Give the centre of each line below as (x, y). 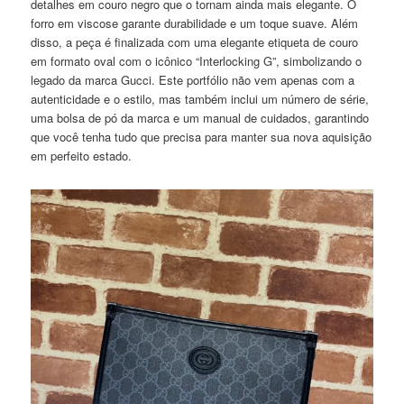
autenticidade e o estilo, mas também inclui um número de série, (200, 99)
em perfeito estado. (82, 156)
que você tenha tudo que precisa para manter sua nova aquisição (202, 137)
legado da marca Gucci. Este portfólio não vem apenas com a (193, 80)
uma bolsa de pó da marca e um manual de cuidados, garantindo (200, 118)
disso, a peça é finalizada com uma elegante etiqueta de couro (195, 42)
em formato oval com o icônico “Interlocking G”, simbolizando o (197, 61)
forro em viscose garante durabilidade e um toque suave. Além (195, 23)
